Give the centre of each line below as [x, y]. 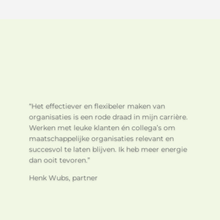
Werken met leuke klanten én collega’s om [102, 127]
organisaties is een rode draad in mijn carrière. [108, 117]
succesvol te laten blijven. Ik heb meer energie [108, 149]
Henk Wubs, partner [63, 178]
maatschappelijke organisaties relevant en [101, 138]
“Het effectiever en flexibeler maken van [97, 106]
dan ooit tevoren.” [59, 160]
